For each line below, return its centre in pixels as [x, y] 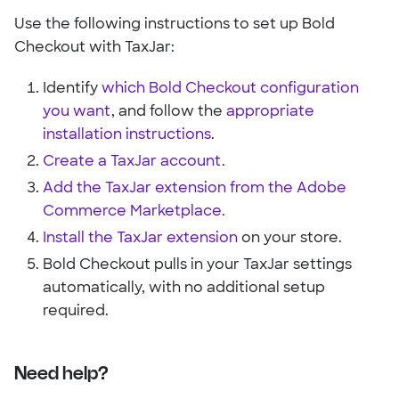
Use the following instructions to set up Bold [175, 24]
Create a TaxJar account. [134, 162]
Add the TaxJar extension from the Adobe [195, 188]
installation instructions [127, 135]
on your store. [290, 238]
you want [77, 112]
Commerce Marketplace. [134, 212]
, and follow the [169, 112]
